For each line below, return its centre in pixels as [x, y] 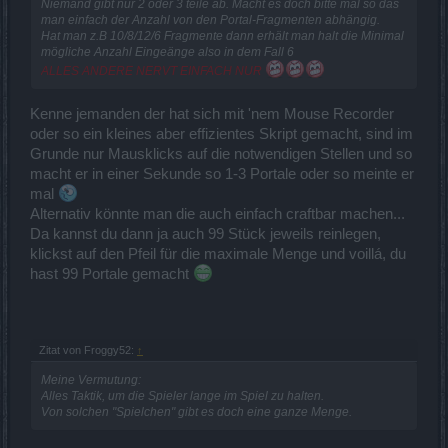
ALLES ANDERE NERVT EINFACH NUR [153, 70]
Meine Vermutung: [91, 380]
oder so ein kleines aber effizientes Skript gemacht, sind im [221, 134]
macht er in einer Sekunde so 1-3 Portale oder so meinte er [222, 174]
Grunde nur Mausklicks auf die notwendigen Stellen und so [221, 154]
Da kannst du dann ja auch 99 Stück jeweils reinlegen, [205, 234]
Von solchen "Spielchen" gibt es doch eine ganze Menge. [196, 412]
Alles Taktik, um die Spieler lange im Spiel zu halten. [182, 396]
